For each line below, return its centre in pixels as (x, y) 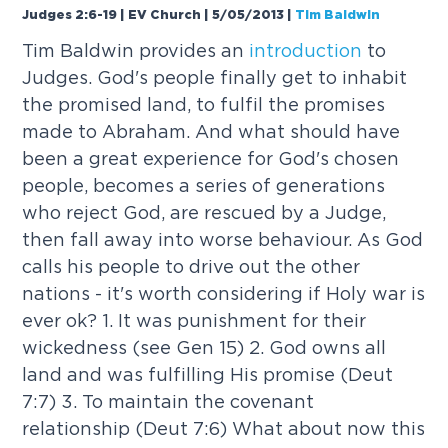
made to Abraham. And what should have (211, 132)
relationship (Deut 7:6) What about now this (224, 429)
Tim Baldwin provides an (136, 51)
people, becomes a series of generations (204, 186)
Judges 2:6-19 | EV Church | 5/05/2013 (153, 15)
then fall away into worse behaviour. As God (223, 240)
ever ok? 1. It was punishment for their (194, 321)
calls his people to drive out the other (191, 267)
